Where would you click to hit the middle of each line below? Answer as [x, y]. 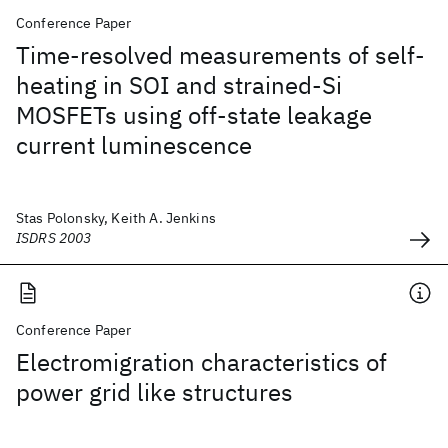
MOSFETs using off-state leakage [194, 115]
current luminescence [134, 145]
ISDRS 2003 [54, 238]
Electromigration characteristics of [201, 362]
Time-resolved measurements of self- [220, 55]
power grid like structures [154, 392]
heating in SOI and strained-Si [179, 85]
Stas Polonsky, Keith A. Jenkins [116, 218]
